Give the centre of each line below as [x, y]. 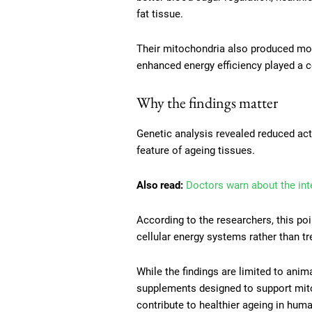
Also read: [160, 186]
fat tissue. [160, 14]
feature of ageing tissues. [196, 151]
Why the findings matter [207, 103]
